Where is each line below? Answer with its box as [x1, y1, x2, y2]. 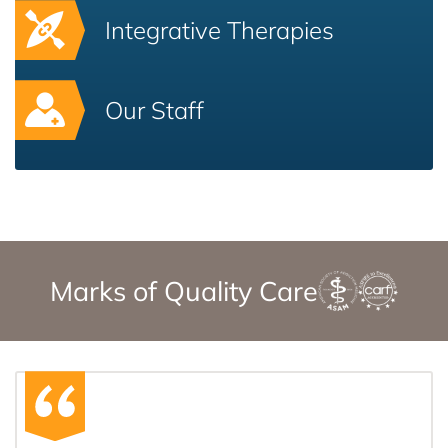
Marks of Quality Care [50, 273, 319, 308]
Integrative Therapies [105, 15, 334, 46]
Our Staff [105, 95, 204, 126]
